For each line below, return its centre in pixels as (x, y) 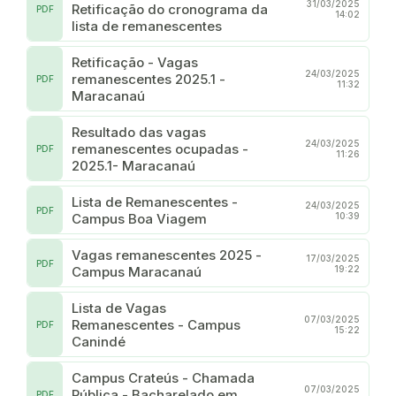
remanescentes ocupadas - (160, 148)
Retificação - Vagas (135, 62)
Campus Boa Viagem (139, 218)
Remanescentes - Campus (156, 324)
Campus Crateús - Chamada (163, 377)
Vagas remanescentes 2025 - (167, 255)
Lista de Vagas (119, 308)
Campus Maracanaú (137, 271)
